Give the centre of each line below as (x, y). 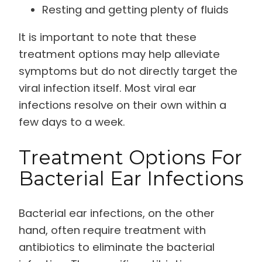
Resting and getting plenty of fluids (135, 9)
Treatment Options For (130, 157)
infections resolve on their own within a (123, 105)
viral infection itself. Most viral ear (108, 88)
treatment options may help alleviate (119, 54)
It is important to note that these (108, 37)
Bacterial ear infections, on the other (117, 213)
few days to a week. (72, 122)
